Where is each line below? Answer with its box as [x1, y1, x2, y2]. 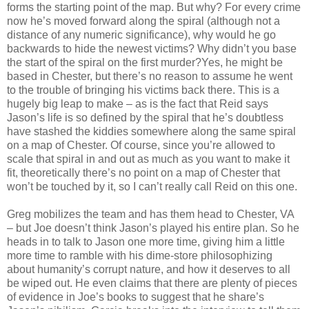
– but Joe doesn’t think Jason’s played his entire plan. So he [7, 221, 299, 234]
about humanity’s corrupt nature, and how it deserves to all [7, 263, 290, 275]
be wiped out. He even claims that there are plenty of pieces [7, 277, 297, 289]
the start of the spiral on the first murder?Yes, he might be [7, 56, 283, 68]
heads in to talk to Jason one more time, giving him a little [7, 235, 285, 248]
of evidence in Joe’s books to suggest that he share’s [7, 290, 264, 303]
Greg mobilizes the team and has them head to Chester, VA [7, 208, 294, 220]
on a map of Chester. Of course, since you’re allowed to [7, 139, 275, 151]
